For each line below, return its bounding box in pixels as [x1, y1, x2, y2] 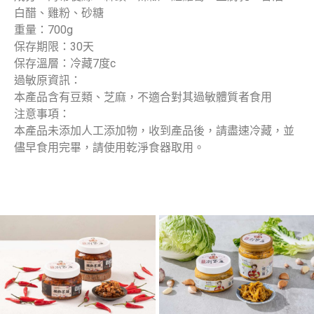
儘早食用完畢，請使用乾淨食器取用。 [14, 141, 205, 155]
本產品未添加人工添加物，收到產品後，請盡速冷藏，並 [14, 124, 294, 138]
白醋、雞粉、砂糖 [14, 6, 104, 20]
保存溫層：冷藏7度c [14, 57, 116, 71]
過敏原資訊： [14, 74, 81, 88]
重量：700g [14, 23, 73, 37]
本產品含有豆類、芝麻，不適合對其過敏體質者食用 [14, 90, 272, 104]
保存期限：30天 [14, 40, 94, 54]
